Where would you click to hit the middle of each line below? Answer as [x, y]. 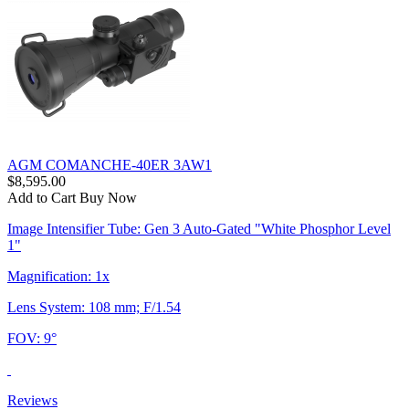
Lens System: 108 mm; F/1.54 [94, 307]
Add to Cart [42, 197]
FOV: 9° [32, 338]
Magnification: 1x [58, 276]
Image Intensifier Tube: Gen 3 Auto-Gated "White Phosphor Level [199, 228]
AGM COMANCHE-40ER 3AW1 [110, 164]
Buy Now [108, 197]
